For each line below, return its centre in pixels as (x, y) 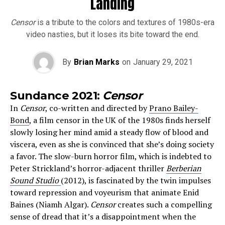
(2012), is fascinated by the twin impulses (136, 180)
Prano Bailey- (174, 108)
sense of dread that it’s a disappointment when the (103, 216)
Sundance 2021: (57, 95)
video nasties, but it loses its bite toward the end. (113, 34)
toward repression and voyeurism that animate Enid (104, 192)
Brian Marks (97, 62)
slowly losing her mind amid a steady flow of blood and (109, 132)
